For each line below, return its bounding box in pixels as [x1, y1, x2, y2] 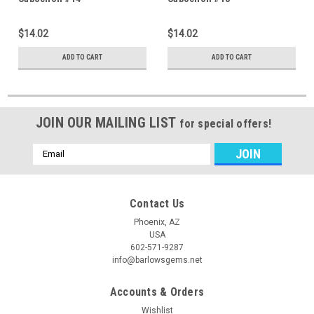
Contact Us [129, 196, 185, 210]
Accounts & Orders [109, 285, 205, 299]
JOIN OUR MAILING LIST [35, 114, 180, 131]
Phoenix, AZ [134, 217, 180, 227]
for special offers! [179, 116, 272, 130]
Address [32, 158, 70, 170]
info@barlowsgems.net [111, 254, 203, 265]
